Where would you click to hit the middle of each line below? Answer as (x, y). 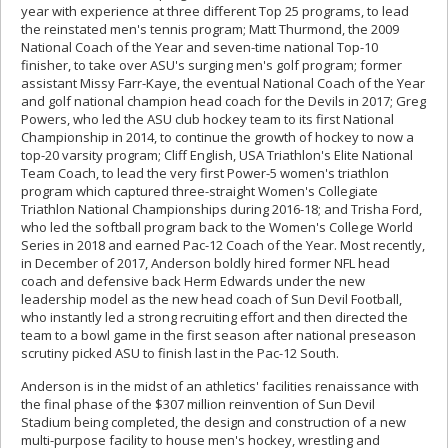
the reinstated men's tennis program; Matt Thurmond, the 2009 (210, 29)
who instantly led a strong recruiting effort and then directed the (214, 317)
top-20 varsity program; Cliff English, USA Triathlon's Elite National (217, 155)
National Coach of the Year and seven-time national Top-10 (199, 47)
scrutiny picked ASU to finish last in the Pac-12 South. (180, 353)
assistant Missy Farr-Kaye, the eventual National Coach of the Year (223, 83)
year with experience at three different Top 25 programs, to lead (215, 11)
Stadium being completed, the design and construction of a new (213, 422)
